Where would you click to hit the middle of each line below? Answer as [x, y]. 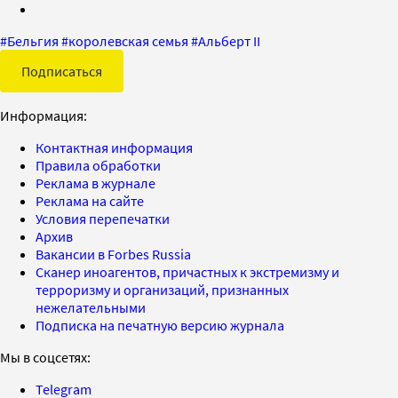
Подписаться [62, 71]
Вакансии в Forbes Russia [113, 254]
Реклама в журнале [96, 183]
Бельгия [33, 40]
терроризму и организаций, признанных [162, 289]
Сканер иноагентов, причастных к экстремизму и [187, 271]
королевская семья [128, 40]
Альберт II [229, 40]
